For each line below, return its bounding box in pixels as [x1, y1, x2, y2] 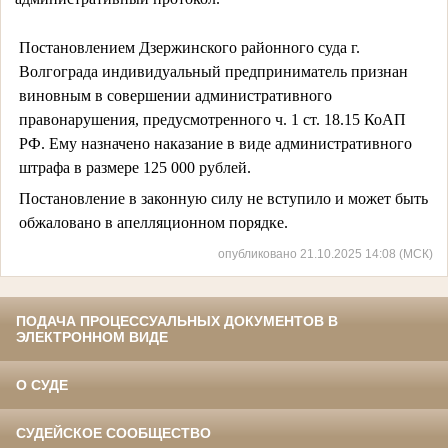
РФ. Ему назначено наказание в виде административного [18, 134, 412, 152]
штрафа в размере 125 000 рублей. [18, 158, 251, 176]
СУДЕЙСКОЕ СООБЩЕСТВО [16, 425, 211, 442]
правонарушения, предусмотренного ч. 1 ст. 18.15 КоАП [18, 110, 406, 128]
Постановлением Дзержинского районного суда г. [18, 38, 360, 56]
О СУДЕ [16, 377, 68, 394]
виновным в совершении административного [18, 86, 332, 104]
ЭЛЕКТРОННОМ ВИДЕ [16, 329, 168, 346]
